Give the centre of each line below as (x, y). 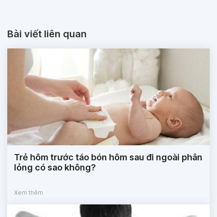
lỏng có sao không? (55, 167)
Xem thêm (29, 192)
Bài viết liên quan (47, 34)
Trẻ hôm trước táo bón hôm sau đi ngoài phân (108, 157)
